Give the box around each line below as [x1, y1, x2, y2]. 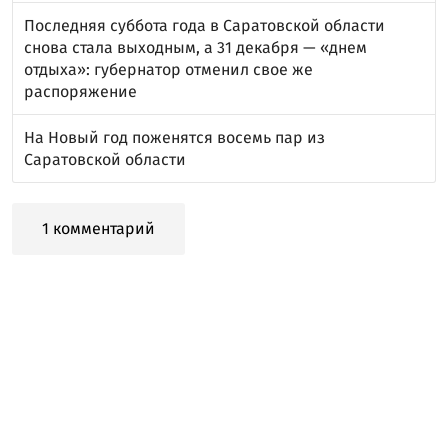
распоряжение [24, 82, 137, 101]
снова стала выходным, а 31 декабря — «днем [24, 38, 367, 57]
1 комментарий [42, 219, 155, 238]
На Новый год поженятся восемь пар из [24, 128, 325, 147]
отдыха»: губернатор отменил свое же [24, 60, 313, 79]
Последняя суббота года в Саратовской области [24, 16, 385, 35]
